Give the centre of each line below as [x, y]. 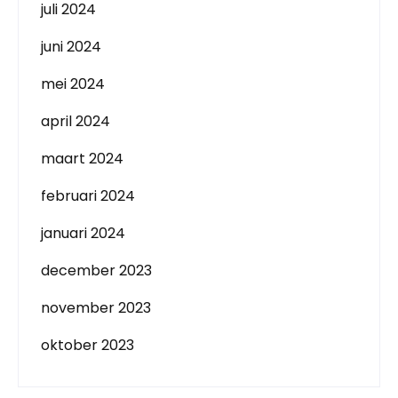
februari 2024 [88, 196]
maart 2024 [82, 159]
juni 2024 [71, 47]
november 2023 [96, 308]
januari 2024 [83, 233]
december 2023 [96, 271]
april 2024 [76, 121]
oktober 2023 [88, 345]
